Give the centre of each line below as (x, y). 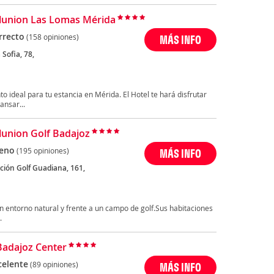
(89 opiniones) (54, 265)
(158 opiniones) (52, 37)
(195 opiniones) (43, 151)
